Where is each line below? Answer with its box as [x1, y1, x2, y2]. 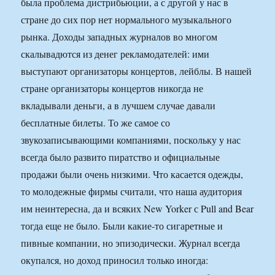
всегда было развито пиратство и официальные [21, 150, 220, 164]
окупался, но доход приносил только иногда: [21, 254, 209, 267]
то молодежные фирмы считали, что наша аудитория [21, 185, 242, 198]
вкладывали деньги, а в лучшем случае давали [21, 99, 216, 112]
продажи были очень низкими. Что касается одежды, [21, 168, 244, 181]
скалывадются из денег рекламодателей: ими [21, 47, 210, 61]
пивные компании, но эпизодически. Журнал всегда [21, 236, 241, 250]
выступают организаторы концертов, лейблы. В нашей [21, 64, 252, 78]
